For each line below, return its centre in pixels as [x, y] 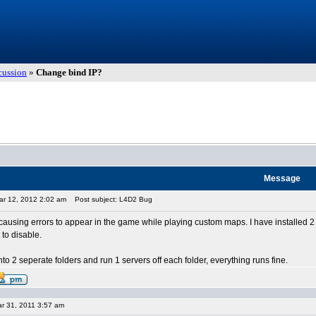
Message [282, 178]
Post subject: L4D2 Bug [110, 199]
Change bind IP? [69, 72]
